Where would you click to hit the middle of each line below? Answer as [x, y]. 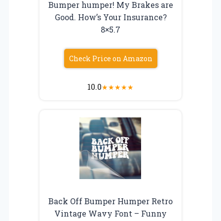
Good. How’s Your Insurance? [110, 17]
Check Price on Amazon [110, 58]
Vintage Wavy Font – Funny [110, 213]
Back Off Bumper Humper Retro [110, 201]
